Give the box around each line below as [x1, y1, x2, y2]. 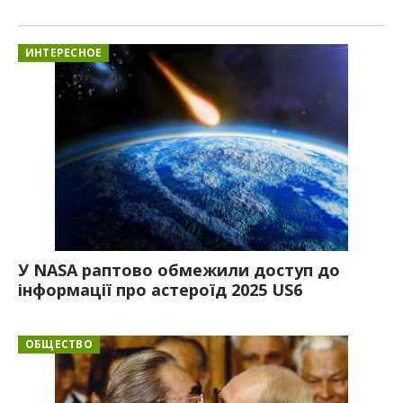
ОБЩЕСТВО [25, 336, 93, 352]
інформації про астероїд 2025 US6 [18, 278, 302, 300]
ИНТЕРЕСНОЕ [25, 45, 103, 60]
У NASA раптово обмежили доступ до [18, 258, 340, 281]
